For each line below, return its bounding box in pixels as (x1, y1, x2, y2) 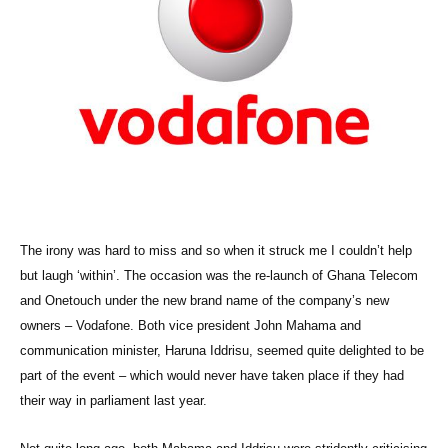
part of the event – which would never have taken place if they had (20, 368, 404, 384)
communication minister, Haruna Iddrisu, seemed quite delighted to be (20, 343, 424, 359)
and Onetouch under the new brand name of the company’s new (20, 293, 389, 309)
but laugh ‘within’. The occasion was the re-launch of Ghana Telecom (20, 268, 418, 284)
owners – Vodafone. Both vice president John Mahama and (20, 318, 361, 334)
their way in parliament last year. (20, 393, 207, 409)
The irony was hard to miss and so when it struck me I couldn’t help (20, 243, 412, 259)
